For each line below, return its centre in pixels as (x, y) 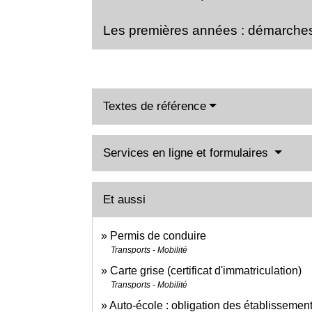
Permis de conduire (158, 236)
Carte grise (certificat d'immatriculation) (206, 271)
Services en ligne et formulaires (187, 153)
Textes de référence (155, 107)
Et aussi (124, 200)
